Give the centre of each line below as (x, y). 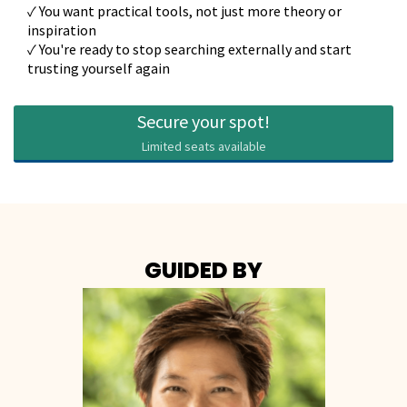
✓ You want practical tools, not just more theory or (184, 11)
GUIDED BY (203, 271)
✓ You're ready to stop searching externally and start (189, 50)
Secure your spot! (203, 122)
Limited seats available (203, 147)
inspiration (62, 30)
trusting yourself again (99, 69)
